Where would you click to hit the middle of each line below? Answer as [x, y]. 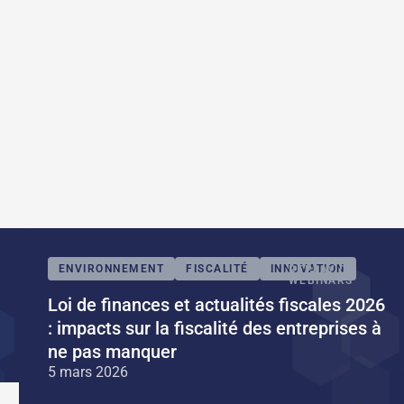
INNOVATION [308, 269]
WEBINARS [321, 281]
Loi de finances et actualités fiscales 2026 [216, 305]
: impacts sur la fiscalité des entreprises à [214, 329]
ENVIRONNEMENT [111, 269]
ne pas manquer [112, 352]
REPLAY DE [322, 270]
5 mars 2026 [87, 372]
